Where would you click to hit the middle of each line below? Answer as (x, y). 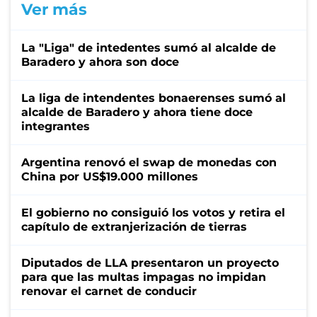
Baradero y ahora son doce (100, 62)
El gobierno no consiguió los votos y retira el (153, 212)
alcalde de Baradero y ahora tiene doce (137, 112)
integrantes (56, 126)
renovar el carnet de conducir (109, 291)
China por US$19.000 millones (110, 176)
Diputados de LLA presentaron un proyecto (150, 263)
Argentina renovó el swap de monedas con (149, 162)
